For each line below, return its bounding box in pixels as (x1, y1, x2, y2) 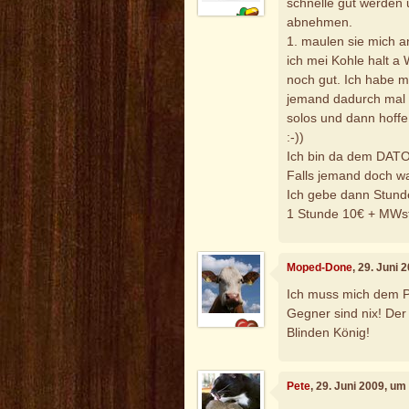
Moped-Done (287, 260, 353, 274)
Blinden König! (287, 325, 371, 341)
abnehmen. (287, 15, 353, 30)
